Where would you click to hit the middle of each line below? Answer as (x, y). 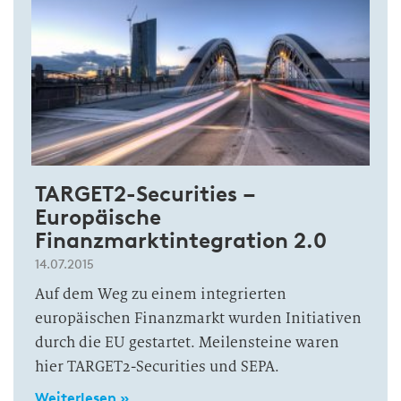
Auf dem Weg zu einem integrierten (161, 294)
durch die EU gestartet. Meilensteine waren (187, 342)
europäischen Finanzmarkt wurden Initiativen (198, 318)
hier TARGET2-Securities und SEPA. (157, 367)
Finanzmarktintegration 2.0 (181, 240)
